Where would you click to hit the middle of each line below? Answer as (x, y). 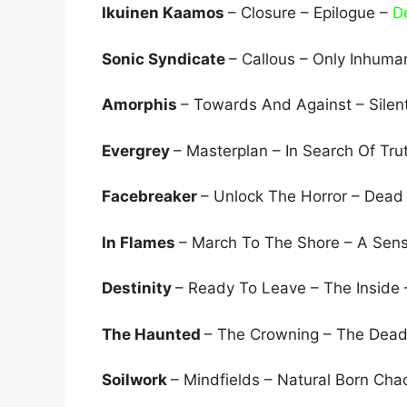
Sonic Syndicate (165, 59)
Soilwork (136, 380)
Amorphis (141, 105)
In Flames (140, 242)
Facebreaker (151, 197)
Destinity (139, 288)
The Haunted (153, 334)
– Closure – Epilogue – (310, 13)
